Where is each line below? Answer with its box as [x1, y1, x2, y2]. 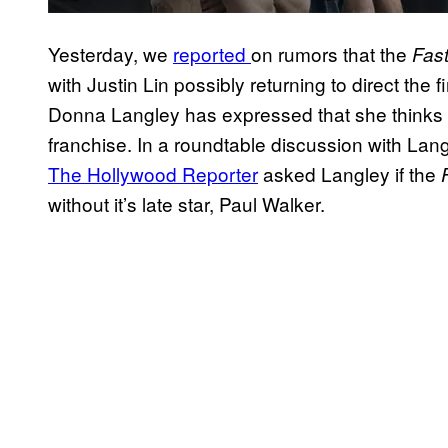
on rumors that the [251, 40, 412, 68]
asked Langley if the [258, 160, 441, 188]
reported [173, 40, 251, 68]
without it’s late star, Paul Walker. [48, 190, 325, 218]
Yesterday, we [48, 40, 173, 68]
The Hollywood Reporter [48, 160, 258, 188]
